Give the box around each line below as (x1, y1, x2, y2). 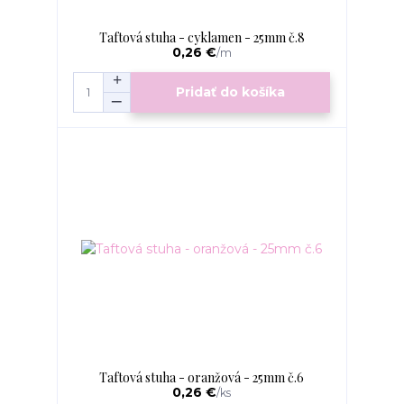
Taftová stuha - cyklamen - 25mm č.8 (98, 28, 305, 46)
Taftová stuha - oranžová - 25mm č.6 (99, 368, 305, 386)
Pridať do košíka (176, 84, 286, 101)
